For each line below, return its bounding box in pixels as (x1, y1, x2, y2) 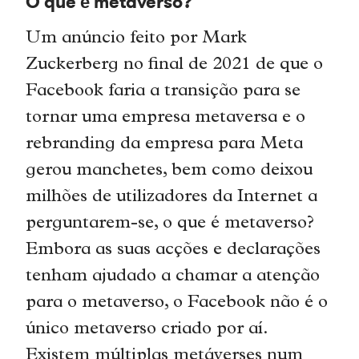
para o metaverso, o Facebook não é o (26, 293, 329, 313)
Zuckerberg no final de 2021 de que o (26, 55, 324, 75)
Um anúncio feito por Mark (26, 29, 248, 48)
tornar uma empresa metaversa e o (26, 108, 306, 127)
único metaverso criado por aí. (26, 320, 268, 339)
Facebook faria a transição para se (26, 82, 301, 101)
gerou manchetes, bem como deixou (26, 161, 313, 180)
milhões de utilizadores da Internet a (26, 188, 318, 207)
